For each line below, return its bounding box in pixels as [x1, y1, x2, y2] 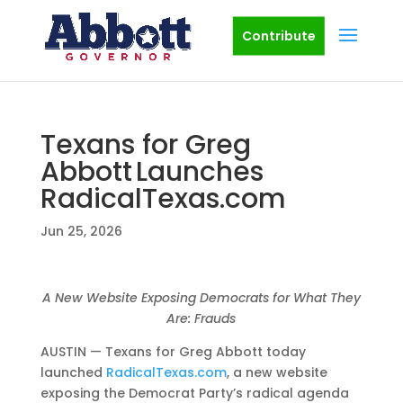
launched [40, 363, 106, 381]
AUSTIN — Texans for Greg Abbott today [40, 343, 306, 361]
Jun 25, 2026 [40, 222, 122, 240]
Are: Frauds [166, 309, 237, 327]
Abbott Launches [40, 153, 264, 191]
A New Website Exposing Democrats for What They [41, 289, 361, 307]
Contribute [241, 26, 316, 45]
